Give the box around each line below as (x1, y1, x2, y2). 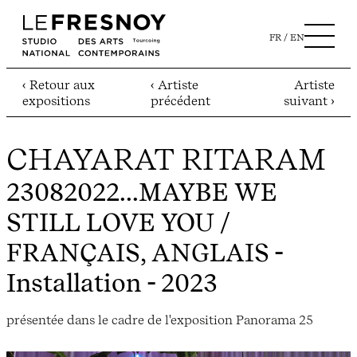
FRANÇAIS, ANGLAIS (6, 237, 269, 269)
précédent (151, 92, 211, 109)
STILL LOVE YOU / (6, 207, 230, 238)
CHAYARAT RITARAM (6, 141, 326, 178)
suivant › (284, 92, 335, 109)
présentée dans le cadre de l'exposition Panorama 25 (6, 311, 313, 328)
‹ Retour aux (22, 76, 95, 93)
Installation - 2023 (6, 268, 218, 299)
